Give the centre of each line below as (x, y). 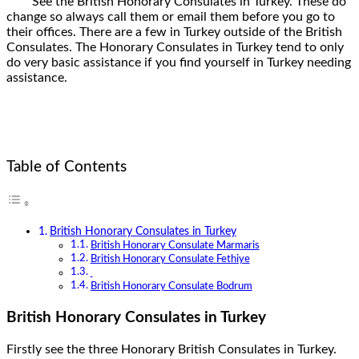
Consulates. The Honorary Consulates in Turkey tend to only (175, 47)
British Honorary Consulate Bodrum (171, 287)
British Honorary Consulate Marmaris (175, 246)
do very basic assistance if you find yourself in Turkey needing (179, 62)
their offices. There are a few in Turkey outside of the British (174, 32)
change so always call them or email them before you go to (171, 16)
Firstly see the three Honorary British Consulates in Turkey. (171, 349)
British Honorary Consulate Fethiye (170, 260)
